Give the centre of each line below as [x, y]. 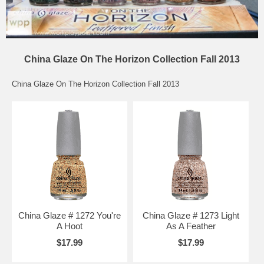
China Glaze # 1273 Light [191, 215]
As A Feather [191, 226]
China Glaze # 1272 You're [69, 215]
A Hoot [69, 226]
